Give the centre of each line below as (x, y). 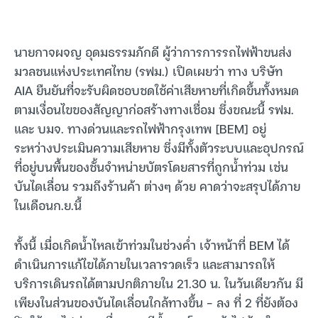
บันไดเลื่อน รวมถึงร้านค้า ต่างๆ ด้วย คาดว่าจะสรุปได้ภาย (157, 186)
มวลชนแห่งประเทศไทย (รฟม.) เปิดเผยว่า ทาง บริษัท (148, 71)
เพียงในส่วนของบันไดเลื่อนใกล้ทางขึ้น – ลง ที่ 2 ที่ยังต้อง (156, 302)
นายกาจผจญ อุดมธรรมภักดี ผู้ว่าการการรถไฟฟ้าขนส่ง (153, 52)
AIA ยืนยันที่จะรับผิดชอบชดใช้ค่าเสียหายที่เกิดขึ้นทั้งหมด (157, 90)
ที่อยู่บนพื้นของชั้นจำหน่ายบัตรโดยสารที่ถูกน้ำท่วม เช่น (151, 167)
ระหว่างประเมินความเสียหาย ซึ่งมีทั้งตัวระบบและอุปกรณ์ (159, 148)
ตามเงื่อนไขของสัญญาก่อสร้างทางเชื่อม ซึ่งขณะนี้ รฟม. (154, 109)
